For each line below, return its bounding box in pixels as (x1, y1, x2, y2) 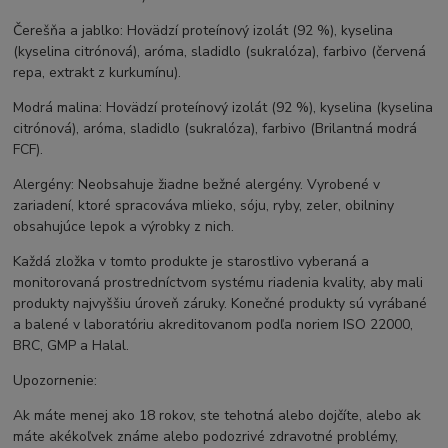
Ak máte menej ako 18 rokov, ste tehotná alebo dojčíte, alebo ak (13, 406, 422, 426)
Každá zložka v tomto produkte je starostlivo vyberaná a (13, 252, 370, 272)
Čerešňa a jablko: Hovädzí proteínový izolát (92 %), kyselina (13, 21, 394, 41)
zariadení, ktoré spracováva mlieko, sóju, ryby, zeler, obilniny (13, 196, 395, 216)
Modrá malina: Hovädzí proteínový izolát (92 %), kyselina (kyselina (13, 98, 434, 118)
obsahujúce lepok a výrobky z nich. (13, 217, 235, 237)
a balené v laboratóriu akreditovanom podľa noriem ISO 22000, (13, 315, 414, 335)
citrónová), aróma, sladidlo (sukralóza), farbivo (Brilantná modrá (13, 119, 418, 139)
